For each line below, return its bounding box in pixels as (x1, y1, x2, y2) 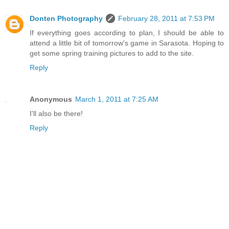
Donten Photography (30, 14, 103, 22)
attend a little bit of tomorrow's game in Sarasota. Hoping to (30, 38, 224, 47)
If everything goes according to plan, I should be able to (30, 28, 224, 37)
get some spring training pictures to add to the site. (30, 49, 194, 57)
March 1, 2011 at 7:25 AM (75, 95, 158, 103)
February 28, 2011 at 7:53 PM (118, 14, 215, 22)
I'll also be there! (30, 109, 83, 118)
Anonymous (30, 95, 72, 103)
